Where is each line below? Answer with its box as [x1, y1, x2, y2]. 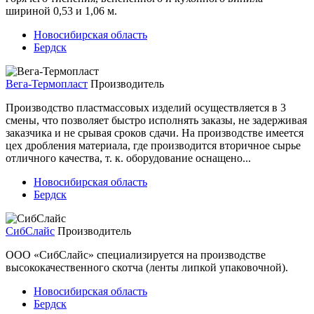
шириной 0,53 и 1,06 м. [6, 4, 117, 17]
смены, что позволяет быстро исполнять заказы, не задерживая [6, 114, 307, 126]
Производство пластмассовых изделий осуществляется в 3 [6, 101, 286, 114]
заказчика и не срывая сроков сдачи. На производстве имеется [6, 126, 303, 139]
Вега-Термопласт [6, 77, 88, 90]
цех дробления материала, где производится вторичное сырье [6, 139, 301, 151]
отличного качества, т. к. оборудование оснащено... [6, 151, 251, 164]
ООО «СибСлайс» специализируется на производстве [6, 248, 266, 261]
